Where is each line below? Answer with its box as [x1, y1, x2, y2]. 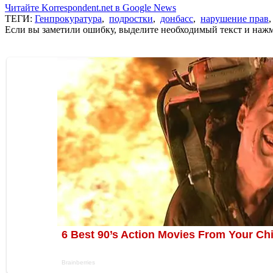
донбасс [160, 13, 193, 24]
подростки [109, 13, 153, 24]
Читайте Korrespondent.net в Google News [5, 2, 176, 13]
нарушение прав [200, 13, 269, 24]
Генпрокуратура [35, 13, 102, 24]
